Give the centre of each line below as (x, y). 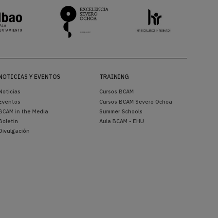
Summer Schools (121, 111)
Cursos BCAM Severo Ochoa (136, 101)
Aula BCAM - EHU (121, 121)
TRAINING (114, 77)
